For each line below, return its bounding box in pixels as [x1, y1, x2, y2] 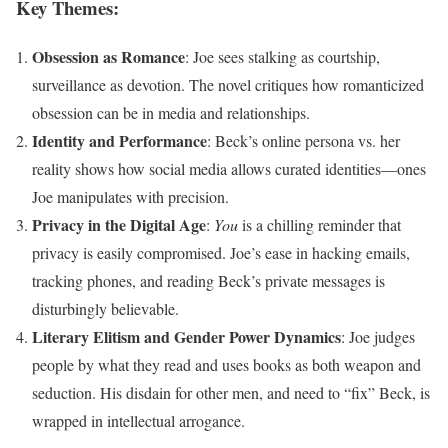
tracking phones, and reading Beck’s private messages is [32, 269, 385, 291]
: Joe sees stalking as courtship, [185, 45, 380, 67]
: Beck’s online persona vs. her [207, 129, 400, 151]
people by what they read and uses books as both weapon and [32, 353, 421, 375]
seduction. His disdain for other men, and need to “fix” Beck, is [32, 381, 430, 403]
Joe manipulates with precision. [32, 185, 229, 207]
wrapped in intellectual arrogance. [32, 409, 245, 431]
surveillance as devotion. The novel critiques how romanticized [32, 73, 424, 95]
